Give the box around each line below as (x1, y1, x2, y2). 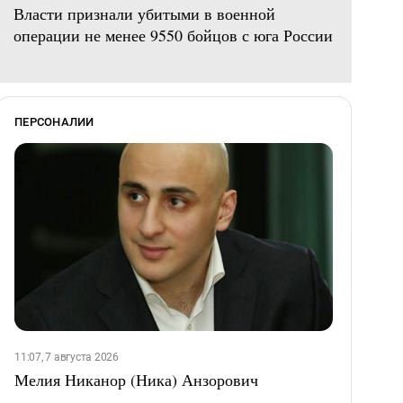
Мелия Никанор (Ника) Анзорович (14, 368, 258, 390)
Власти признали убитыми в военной (13, 3, 275, 25)
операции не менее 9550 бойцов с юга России (13, 24, 333, 47)
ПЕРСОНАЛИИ (14, 115, 94, 130)
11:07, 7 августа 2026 (14, 350, 119, 363)
